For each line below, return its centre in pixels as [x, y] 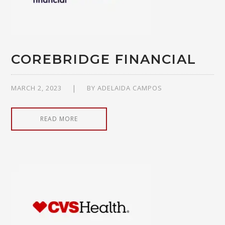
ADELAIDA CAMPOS [130, 88]
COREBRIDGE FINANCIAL [104, 59]
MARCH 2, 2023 [37, 88]
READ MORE [59, 119]
